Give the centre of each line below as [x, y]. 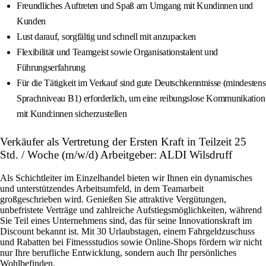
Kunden [31, 21]
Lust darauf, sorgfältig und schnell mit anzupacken [106, 37]
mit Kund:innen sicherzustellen [72, 114]
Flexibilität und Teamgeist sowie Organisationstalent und [118, 52]
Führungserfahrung [51, 68]
